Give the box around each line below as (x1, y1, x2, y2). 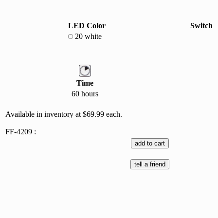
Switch (190, 21, 213, 30)
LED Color (68, 21, 106, 30)
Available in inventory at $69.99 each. (5, 110, 122, 118)
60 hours (72, 90, 98, 98)
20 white (73, 32, 102, 40)
